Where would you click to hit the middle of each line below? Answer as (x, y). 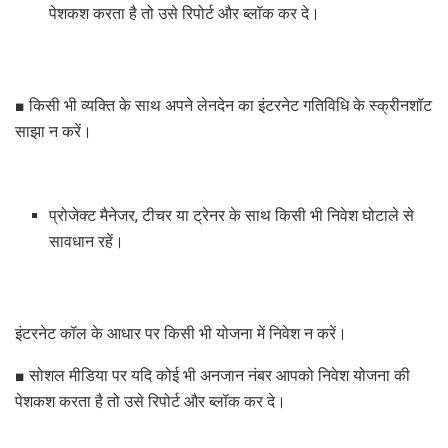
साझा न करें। (53, 131)
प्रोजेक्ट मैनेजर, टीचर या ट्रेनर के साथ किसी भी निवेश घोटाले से (232, 215)
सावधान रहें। (87, 241)
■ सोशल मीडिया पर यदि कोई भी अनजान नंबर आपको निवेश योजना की (212, 375)
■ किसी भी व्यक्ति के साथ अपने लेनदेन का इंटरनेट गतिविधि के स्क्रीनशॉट (223, 105)
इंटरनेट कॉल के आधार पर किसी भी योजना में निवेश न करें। (181, 333)
